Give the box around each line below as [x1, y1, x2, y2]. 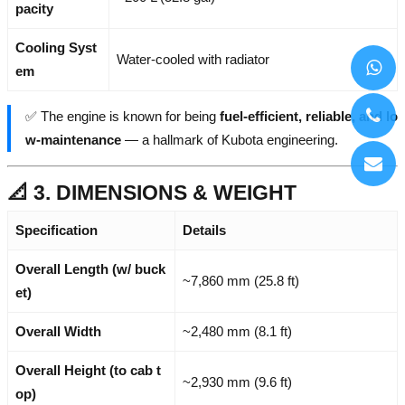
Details [183, 221, 226, 238]
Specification [15, 221, 98, 238]
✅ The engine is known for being [25, 108, 220, 125]
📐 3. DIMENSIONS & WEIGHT [7, 180, 297, 204]
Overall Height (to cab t [15, 362, 161, 378]
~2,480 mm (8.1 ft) [183, 323, 292, 339]
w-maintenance [25, 132, 121, 148]
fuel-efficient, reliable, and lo [220, 108, 398, 125]
